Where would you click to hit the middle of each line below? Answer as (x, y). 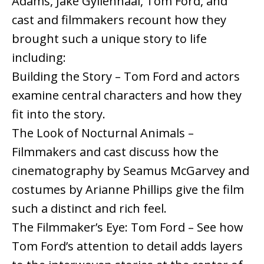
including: (39, 58)
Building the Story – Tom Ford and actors (126, 77)
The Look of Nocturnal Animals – (103, 133)
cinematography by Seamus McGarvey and (131, 171)
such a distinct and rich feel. (89, 209)
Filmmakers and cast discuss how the (115, 152)
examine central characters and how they (127, 95)
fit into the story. (59, 114)
